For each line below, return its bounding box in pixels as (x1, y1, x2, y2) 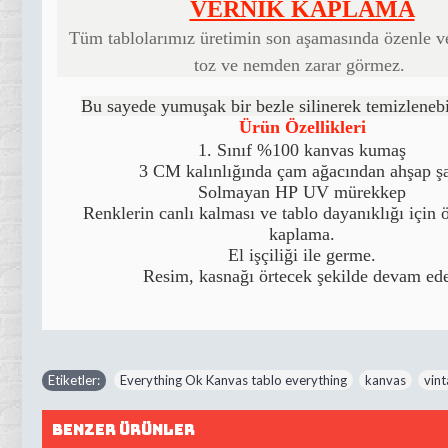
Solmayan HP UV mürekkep (198, 182, 406, 203)
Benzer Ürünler (52, 420, 195, 441)
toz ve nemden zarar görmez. (194, 54, 410, 75)
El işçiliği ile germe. (228, 245, 376, 266)
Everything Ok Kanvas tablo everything (120, 372, 347, 389)
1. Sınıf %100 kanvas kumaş (198, 140, 406, 161)
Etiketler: (48, 372, 100, 389)
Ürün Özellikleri (238, 117, 366, 138)
